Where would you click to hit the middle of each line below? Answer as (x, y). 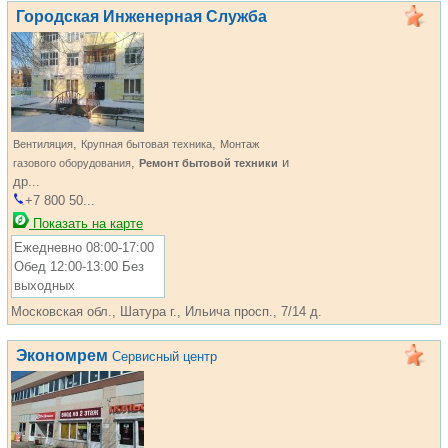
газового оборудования (72, 163)
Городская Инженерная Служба (141, 16)
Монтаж (239, 144)
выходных (44, 285)
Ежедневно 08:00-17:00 (84, 247)
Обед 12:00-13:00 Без (79, 266)
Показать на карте (86, 223)
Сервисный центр (164, 356)
